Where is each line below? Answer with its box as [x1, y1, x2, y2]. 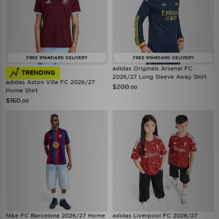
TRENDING [22, 69, 55, 76]
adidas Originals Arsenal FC [112, 65, 193, 72]
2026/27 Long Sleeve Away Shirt [112, 73, 207, 80]
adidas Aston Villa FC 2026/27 [6, 79, 95, 86]
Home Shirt [6, 87, 38, 94]
